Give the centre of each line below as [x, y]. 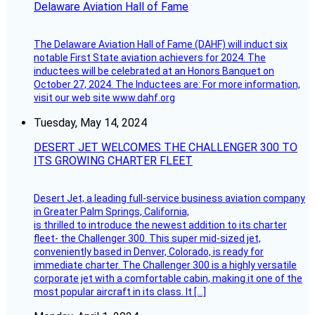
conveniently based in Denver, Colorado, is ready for [149, 252]
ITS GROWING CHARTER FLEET [113, 161]
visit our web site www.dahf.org [104, 98]
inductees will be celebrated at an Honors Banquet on [154, 71]
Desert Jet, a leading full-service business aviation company [169, 199]
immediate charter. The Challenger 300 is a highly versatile [165, 265]
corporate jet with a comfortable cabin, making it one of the [168, 279]
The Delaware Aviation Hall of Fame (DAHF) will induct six [161, 45]
